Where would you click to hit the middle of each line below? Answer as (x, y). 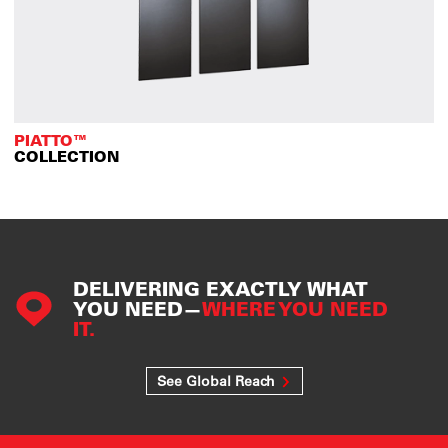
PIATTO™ (50, 140)
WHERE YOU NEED (295, 308)
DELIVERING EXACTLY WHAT (220, 288)
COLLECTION (67, 156)
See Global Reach (215, 381)
